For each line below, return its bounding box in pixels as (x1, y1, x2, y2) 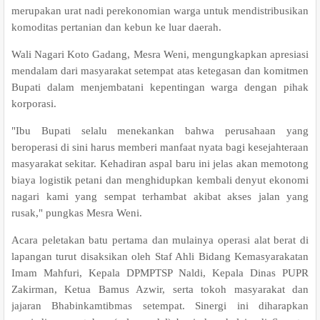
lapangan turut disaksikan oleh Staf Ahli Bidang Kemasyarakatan (11, 251, 309, 262)
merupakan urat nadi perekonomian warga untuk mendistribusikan (11, 5, 309, 16)
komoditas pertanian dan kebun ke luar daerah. (11, 21, 221, 33)
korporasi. (11, 98, 56, 109)
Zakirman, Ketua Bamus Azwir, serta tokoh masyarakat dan (11, 284, 309, 295)
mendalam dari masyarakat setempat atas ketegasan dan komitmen (11, 65, 309, 76)
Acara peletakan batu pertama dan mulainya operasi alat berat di (11, 234, 309, 246)
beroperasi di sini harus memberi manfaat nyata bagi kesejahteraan (11, 141, 309, 153)
